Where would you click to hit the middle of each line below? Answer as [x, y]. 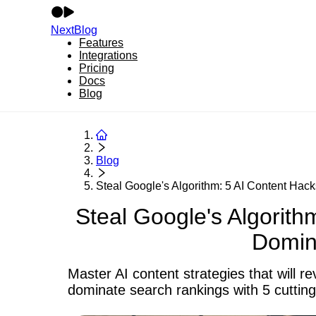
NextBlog [74, 30]
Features [101, 43]
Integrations [108, 55]
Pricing [97, 68]
